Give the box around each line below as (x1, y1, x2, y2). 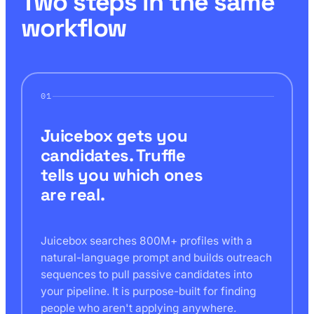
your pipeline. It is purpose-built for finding (40, 284, 257, 298)
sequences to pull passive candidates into (40, 267, 252, 281)
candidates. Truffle (40, 144, 186, 167)
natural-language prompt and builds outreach (40, 250, 272, 264)
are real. (40, 184, 105, 206)
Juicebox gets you (40, 125, 188, 147)
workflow (21, 11, 127, 44)
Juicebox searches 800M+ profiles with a (40, 233, 252, 247)
